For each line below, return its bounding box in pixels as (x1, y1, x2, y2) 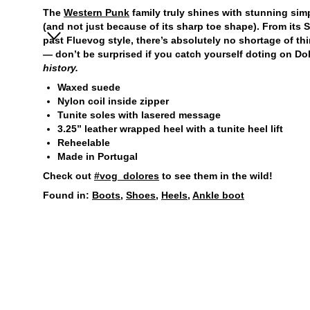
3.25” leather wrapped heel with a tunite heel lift (57, 123, 283, 134)
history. (43, 62, 78, 73)
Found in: (43, 190, 92, 201)
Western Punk (64, 7, 129, 18)
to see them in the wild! (159, 170, 273, 181)
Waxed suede (57, 82, 120, 93)
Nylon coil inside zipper (57, 95, 169, 107)
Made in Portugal (57, 151, 138, 162)
